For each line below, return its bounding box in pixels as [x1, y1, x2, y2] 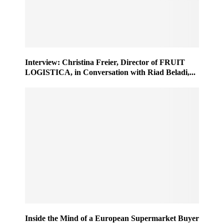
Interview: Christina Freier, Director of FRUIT [25, 57, 185, 66]
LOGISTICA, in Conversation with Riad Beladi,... [25, 67, 195, 76]
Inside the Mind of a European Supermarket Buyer [25, 213, 199, 222]
